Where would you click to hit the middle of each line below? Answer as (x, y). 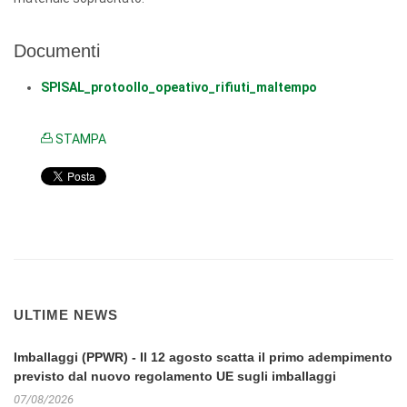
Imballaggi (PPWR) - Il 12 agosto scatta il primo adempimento (203, 357)
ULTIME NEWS (66, 315)
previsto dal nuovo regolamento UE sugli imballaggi (175, 376)
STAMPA (79, 139)
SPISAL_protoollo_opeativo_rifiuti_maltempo (179, 87)
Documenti (57, 51)
